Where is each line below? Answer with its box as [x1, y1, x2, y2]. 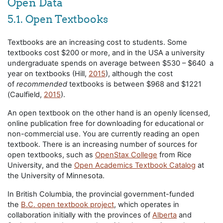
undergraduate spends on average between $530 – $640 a [7, 58, 214, 68]
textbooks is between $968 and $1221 [67, 79, 202, 89]
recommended [16, 79, 67, 89]
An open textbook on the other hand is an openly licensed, [7, 108, 210, 117]
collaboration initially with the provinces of [7, 210, 152, 220]
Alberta [152, 210, 177, 220]
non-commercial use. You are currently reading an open [7, 129, 200, 138]
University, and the [7, 160, 74, 170]
